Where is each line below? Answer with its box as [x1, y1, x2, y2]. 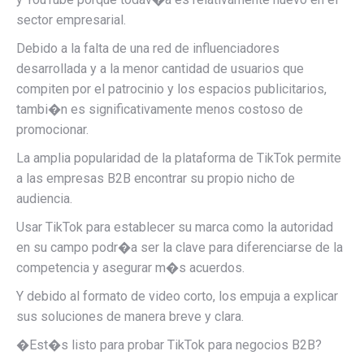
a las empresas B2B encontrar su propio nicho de [16, 170, 295, 186]
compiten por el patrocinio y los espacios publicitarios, [16, 80, 327, 97]
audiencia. [16, 190, 72, 206]
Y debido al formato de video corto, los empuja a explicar [16, 288, 338, 304]
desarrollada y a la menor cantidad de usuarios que [16, 60, 304, 76]
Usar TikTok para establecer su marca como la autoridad [16, 219, 333, 235]
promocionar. [16, 121, 89, 137]
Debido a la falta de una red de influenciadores [16, 40, 279, 56]
